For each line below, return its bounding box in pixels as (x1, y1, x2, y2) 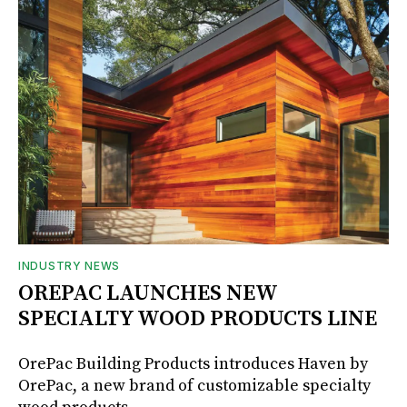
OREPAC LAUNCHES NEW (18, 279, 277, 307)
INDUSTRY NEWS (18, 258, 121, 273)
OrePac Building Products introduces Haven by (18, 352, 368, 374)
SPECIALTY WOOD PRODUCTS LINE (18, 304, 377, 333)
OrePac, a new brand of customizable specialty (18, 374, 371, 396)
